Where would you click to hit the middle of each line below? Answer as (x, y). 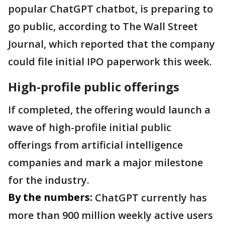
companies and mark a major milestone (105, 162)
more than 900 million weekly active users (110, 215)
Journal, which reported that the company (111, 44)
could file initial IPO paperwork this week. (110, 62)
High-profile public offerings (94, 87)
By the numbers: (50, 197)
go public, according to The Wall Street (103, 26)
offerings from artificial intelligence (95, 145)
